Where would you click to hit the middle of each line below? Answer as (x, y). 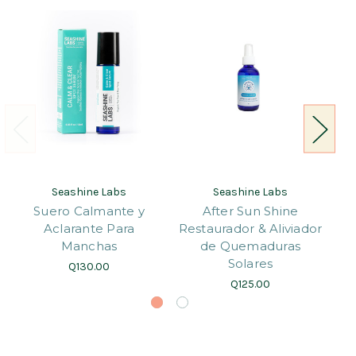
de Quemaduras (250, 246)
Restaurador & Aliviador (250, 229)
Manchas (89, 246)
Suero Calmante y (89, 211)
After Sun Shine (250, 211)
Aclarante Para (89, 229)
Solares (250, 264)
